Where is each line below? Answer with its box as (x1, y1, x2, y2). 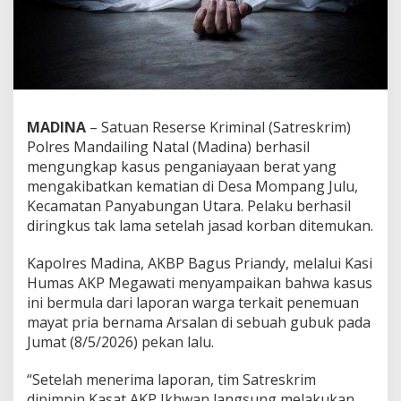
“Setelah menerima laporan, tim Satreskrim (27, 369, 316, 389)
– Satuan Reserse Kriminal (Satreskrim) (86, 116, 351, 137)
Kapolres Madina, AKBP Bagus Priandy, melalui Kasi (27, 252, 372, 273)
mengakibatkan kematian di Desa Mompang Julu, (27, 175, 358, 196)
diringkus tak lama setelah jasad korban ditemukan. (27, 215, 373, 235)
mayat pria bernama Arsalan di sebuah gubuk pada (27, 311, 371, 332)
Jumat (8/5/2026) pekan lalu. (27, 331, 214, 352)
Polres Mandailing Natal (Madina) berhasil (27, 136, 310, 157)
